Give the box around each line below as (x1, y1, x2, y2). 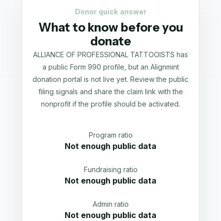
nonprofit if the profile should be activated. (41, 100, 180, 108)
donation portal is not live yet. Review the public (33, 75, 188, 83)
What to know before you (38, 20, 183, 35)
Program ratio (88, 131, 133, 139)
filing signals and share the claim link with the (38, 87, 183, 96)
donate (90, 34, 131, 48)
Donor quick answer (74, 7, 147, 16)
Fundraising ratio (83, 165, 138, 174)
